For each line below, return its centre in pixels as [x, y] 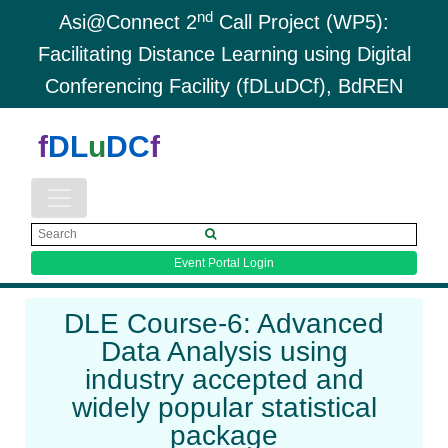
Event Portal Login [224, 263]
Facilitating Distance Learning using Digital [224, 54]
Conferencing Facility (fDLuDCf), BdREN [224, 86]
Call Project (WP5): [301, 22]
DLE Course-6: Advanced [224, 323]
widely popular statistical [224, 407]
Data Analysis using [224, 351]
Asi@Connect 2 [128, 22]
